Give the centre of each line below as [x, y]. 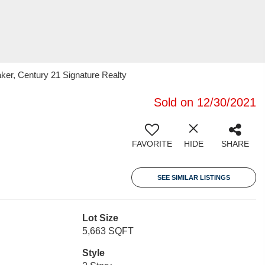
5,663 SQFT [108, 231]
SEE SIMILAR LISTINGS [194, 177]
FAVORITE [152, 144]
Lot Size [100, 218]
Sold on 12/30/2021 [205, 102]
